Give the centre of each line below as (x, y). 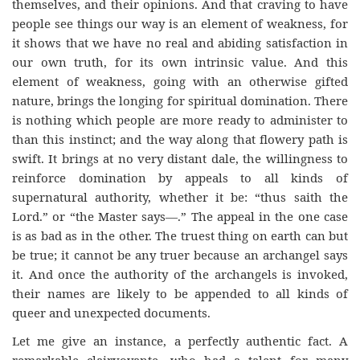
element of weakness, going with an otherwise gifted (180, 82)
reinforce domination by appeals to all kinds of (180, 178)
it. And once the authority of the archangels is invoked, (180, 274)
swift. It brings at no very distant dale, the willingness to (180, 159)
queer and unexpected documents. (111, 313)
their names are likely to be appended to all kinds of (180, 294)
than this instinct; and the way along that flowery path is (180, 139)
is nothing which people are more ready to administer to (180, 120)
